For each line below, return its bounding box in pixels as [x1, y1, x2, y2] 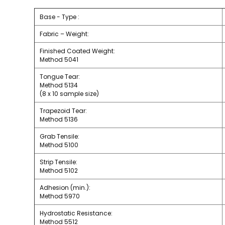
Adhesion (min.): [40, 183, 90, 192]
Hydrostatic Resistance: [40, 208, 113, 217]
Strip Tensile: [40, 157, 77, 166]
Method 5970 [40, 191, 80, 200]
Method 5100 [40, 140, 78, 149]
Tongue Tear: [40, 72, 80, 81]
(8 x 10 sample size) [40, 89, 99, 98]
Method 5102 [40, 166, 78, 175]
